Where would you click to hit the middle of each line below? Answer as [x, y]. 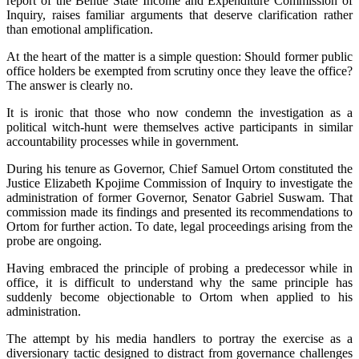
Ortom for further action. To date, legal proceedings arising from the [179, 226]
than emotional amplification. [80, 29]
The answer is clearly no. [70, 85]
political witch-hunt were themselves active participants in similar [179, 127]
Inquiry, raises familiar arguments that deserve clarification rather [179, 14]
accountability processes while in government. [123, 141]
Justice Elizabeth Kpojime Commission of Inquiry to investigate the [179, 183]
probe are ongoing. [54, 240]
